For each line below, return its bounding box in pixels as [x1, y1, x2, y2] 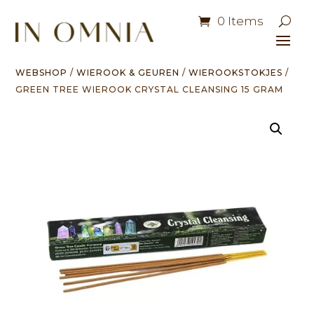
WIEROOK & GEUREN [76, 67, 180, 78]
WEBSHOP [15, 67, 68, 78]
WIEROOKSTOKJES [189, 67, 283, 78]
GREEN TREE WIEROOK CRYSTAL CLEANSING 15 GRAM [15, 84, 284, 95]
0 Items [217, 14, 264, 28]
